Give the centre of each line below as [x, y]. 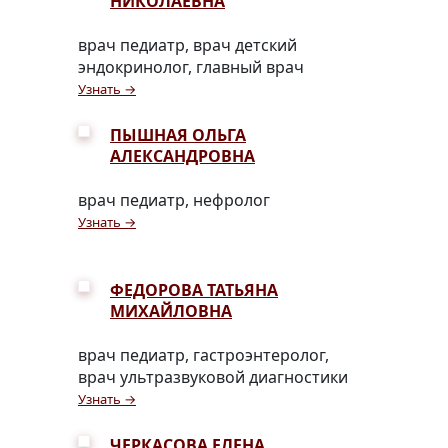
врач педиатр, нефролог [174, 200]
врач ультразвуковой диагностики [213, 377]
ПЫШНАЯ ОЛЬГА [178, 135]
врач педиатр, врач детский [187, 45]
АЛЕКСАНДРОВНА [182, 156]
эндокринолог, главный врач [191, 67]
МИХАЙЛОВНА [171, 311]
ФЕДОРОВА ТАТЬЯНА [194, 290]
